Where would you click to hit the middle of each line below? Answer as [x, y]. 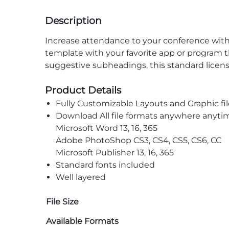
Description [73, 21]
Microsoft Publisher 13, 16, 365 [114, 153]
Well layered [81, 177]
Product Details [83, 90]
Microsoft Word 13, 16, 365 [106, 128]
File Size [62, 202]
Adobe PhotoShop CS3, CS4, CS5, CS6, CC [138, 141]
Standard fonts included [105, 165]
